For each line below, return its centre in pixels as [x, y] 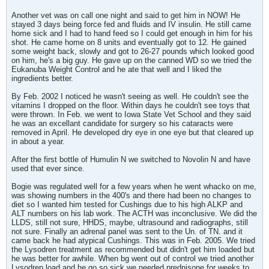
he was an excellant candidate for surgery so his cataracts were [122, 123]
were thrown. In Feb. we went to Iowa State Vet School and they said [131, 114]
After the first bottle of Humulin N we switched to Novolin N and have [131, 159]
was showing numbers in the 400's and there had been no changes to [131, 195]
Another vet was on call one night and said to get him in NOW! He [126, 15]
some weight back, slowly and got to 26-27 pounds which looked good [133, 51]
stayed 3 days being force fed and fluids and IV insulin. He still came [131, 24]
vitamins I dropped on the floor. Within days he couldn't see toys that [131, 105]
